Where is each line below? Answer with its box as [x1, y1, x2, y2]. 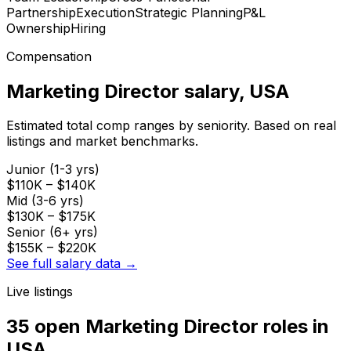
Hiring [71, 20, 106, 36]
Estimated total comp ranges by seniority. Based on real [6, 118, 336, 134]
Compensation [6, 48, 92, 64]
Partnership [6, 4, 76, 20]
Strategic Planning [135, 4, 243, 20]
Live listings [6, 284, 73, 300]
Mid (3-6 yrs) [6, 193, 84, 209]
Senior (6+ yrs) [6, 224, 98, 241]
